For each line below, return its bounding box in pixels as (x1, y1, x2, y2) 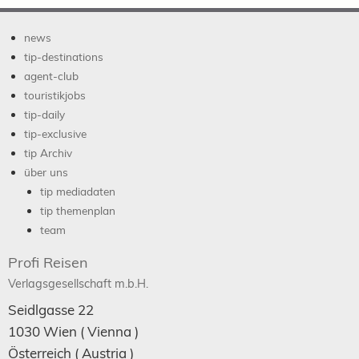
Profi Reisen (8, 252, 88, 272)
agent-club (24, 68, 79, 83)
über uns (24, 164, 68, 179)
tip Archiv (24, 145, 72, 159)
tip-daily (24, 107, 65, 121)
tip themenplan (40, 203, 115, 217)
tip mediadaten (40, 184, 115, 198)
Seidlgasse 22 (8, 301, 94, 318)
